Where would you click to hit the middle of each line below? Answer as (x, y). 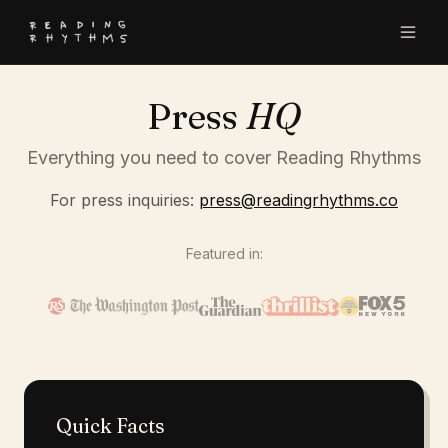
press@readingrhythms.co (298, 200)
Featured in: (224, 253)
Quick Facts (110, 425)
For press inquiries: (124, 200)
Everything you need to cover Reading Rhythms (224, 157)
